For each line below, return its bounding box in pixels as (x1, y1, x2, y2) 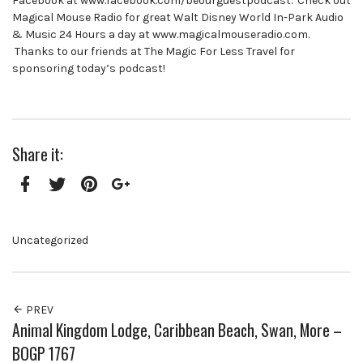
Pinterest (86, 199, 136, 213)
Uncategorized (12, 233, 88, 247)
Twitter (54, 199, 92, 213)
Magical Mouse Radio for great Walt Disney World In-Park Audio (12, 10, 344, 24)
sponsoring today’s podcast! (12, 61, 165, 75)
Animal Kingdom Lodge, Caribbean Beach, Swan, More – (12, 318, 342, 342)
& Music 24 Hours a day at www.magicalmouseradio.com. (12, 27, 310, 41)
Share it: (12, 142, 63, 166)
